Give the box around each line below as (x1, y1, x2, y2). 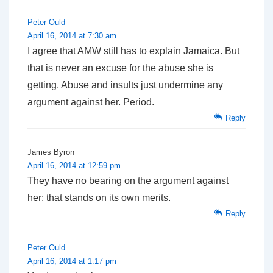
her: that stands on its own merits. (27, 192, 171, 203)
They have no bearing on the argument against (27, 175, 229, 186)
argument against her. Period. (27, 96, 154, 107)
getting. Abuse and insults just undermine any (27, 79, 223, 90)
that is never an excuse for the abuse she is (27, 62, 213, 73)
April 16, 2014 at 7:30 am (27, 30, 116, 40)
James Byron (27, 147, 74, 157)
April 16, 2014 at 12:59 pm (27, 160, 121, 170)
